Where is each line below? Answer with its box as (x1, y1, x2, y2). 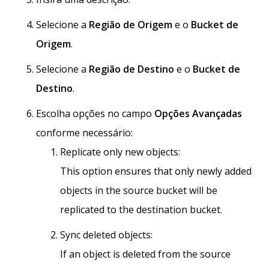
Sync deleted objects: (60, 228, 153, 242)
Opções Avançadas (154, 107, 242, 121)
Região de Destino (89, 62, 174, 76)
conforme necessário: (36, 126, 133, 140)
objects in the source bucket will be (60, 184, 217, 198)
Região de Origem (89, 18, 172, 32)
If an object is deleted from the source (60, 247, 231, 261)
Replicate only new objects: (60, 145, 180, 159)
